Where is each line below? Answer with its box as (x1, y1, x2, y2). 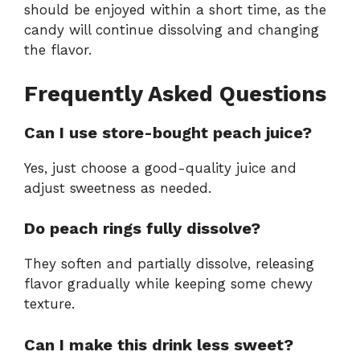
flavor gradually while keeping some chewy (24, 276, 313, 292)
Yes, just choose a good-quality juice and (24, 159, 297, 176)
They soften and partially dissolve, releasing (24, 256, 314, 272)
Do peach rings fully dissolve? (24, 219, 260, 239)
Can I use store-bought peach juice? (24, 122, 312, 142)
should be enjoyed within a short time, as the (24, 2, 326, 18)
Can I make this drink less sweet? (24, 334, 293, 354)
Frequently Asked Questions (24, 80, 326, 107)
